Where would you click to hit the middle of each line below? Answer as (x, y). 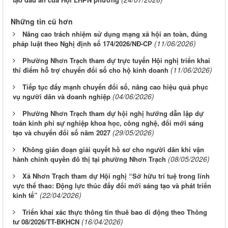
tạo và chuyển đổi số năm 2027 (62, 132)
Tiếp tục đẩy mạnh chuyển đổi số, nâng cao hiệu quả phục (115, 87)
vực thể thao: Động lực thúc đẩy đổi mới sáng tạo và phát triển (112, 185)
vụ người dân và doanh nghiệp (62, 96)
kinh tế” (25, 195)
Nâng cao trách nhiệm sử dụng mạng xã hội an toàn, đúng (115, 34)
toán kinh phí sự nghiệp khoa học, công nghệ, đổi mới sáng (108, 123)
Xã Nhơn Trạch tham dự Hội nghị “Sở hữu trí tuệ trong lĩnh (116, 176)
